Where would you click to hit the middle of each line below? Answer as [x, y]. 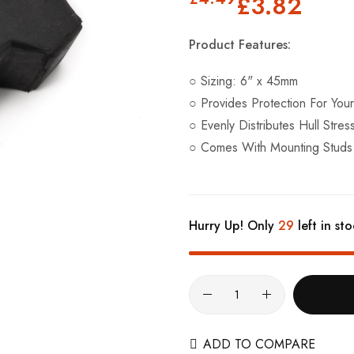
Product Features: [240, 44]
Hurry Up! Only [233, 225]
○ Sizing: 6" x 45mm [243, 81]
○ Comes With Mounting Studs [271, 147]
